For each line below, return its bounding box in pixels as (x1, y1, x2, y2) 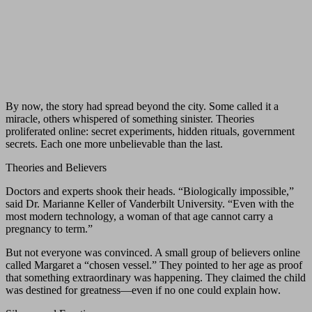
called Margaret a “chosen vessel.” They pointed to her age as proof (6, 259, 302, 272)
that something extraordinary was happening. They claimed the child (6, 272, 306, 284)
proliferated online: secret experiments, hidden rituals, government (6, 125, 295, 138)
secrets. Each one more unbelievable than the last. (6, 138, 223, 150)
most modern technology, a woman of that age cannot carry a (6, 210, 273, 223)
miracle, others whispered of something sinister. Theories (6, 113, 254, 125)
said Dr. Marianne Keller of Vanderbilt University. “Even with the (6, 198, 294, 210)
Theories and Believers (6, 162, 107, 174)
